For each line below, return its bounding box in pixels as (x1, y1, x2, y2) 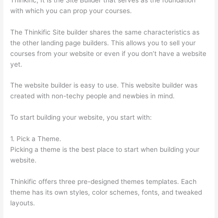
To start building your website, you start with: (10, 113, 152, 122)
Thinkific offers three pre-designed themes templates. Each (10, 178, 197, 186)
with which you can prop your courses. (10, 6, 132, 15)
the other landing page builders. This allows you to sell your (10, 38, 196, 47)
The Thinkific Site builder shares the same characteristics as (10, 28, 200, 36)
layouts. (10, 199, 36, 207)
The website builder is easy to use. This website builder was (10, 81, 198, 90)
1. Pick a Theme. (10, 135, 62, 143)
